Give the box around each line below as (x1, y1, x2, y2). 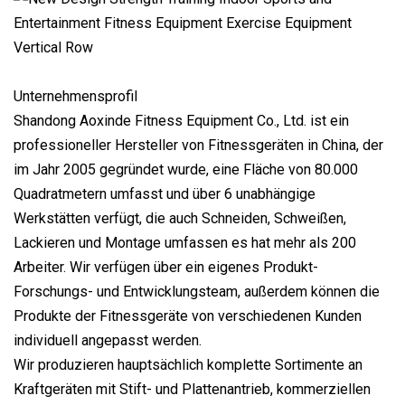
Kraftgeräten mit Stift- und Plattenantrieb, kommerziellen (14, 380, 371, 398)
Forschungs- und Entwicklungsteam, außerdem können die (14, 282, 380, 300)
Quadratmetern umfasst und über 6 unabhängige (14, 184, 316, 202)
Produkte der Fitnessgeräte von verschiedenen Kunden (14, 306, 362, 325)
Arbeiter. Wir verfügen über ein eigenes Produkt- (14, 258, 318, 276)
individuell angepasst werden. (14, 331, 202, 349)
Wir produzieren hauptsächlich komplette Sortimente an (14, 355, 363, 373)
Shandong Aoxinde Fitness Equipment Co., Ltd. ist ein (14, 111, 349, 129)
